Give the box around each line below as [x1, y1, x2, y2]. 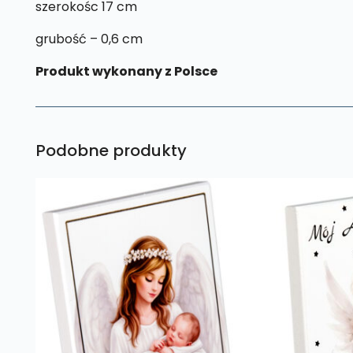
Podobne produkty [35, 139, 187, 162]
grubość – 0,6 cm [35, 29, 143, 48]
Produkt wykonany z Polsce [35, 61, 217, 80]
